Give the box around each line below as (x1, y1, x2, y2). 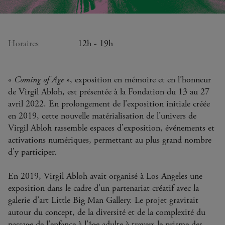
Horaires (8, 38, 39, 50)
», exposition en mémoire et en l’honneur (64, 74, 211, 86)
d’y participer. (8, 146, 59, 158)
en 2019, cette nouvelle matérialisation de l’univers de (8, 110, 196, 122)
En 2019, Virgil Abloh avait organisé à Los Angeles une (8, 170, 202, 182)
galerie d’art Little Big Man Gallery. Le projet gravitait (8, 194, 198, 206)
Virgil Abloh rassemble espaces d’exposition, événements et (8, 122, 214, 134)
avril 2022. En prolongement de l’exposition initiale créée (8, 98, 210, 110)
